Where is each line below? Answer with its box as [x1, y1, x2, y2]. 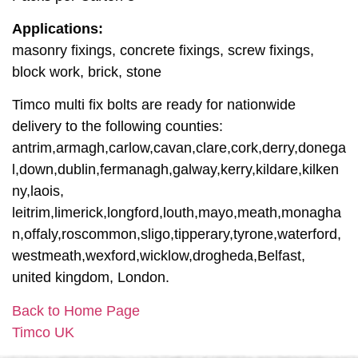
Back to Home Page [12, 302, 140, 319]
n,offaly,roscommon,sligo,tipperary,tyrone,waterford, [12, 226, 341, 243]
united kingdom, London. [12, 269, 169, 286]
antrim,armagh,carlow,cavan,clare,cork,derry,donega [12, 140, 346, 157]
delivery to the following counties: [12, 118, 223, 135]
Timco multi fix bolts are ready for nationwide [12, 97, 296, 113]
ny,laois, [12, 183, 64, 200]
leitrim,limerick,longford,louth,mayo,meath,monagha [12, 205, 341, 221]
